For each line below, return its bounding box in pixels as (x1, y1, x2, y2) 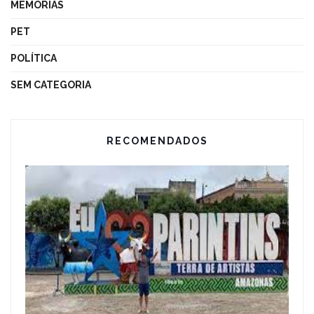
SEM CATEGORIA (11, 78, 91, 90)
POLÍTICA (11, 52, 57, 64)
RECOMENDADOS (106, 135, 208, 146)
